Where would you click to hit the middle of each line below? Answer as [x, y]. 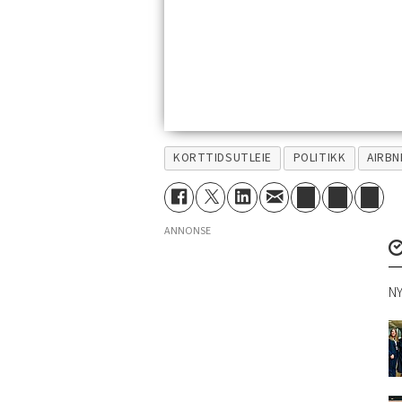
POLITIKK [319, 158]
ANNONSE [187, 231]
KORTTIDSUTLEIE [223, 158]
